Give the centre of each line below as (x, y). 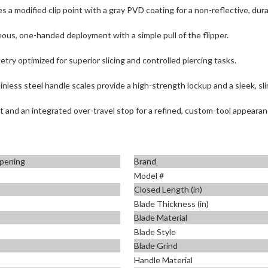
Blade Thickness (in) (171, 203)
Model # (149, 175)
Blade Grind (156, 246)
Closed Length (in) (168, 190)
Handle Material (163, 260)
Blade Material (161, 218)
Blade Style (155, 232)
